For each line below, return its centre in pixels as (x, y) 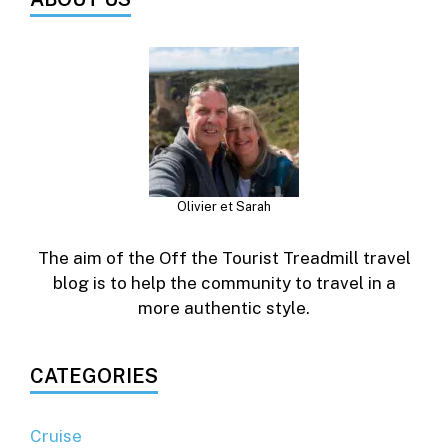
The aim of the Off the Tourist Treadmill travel (224, 258)
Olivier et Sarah (224, 207)
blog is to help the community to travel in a (224, 283)
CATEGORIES (94, 376)
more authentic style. (224, 308)
